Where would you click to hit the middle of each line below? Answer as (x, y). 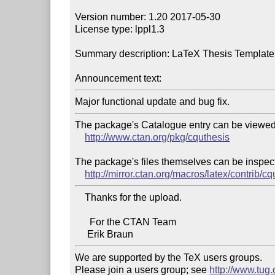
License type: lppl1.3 (120, 29)
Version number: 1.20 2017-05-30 (148, 17)
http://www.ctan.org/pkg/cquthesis (157, 137)
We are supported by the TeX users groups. (169, 257)
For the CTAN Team (83, 222)
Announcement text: (118, 78)
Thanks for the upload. (80, 197)
